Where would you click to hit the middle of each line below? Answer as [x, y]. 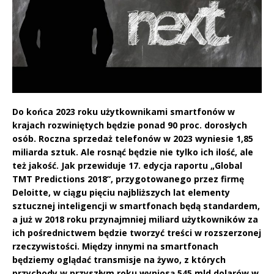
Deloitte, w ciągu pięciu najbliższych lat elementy [121, 193]
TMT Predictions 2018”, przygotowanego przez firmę [128, 179]
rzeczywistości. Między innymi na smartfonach [115, 246]
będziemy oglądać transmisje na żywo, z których [119, 260]
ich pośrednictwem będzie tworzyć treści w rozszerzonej [137, 233]
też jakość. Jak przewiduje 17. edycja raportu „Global [127, 166]
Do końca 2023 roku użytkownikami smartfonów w [124, 112]
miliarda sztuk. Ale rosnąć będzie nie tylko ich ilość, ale [133, 152]
